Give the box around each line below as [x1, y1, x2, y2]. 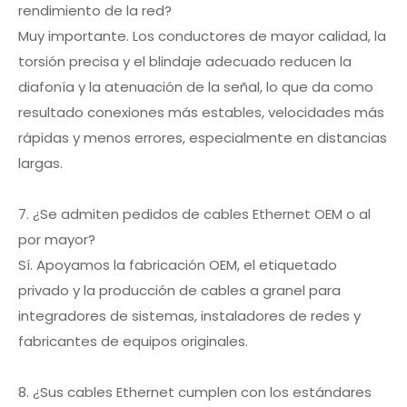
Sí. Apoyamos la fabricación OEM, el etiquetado [18, 255, 337, 274]
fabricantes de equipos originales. [18, 332, 248, 351]
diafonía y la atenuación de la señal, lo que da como [18, 77, 373, 96]
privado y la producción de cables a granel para [18, 281, 341, 300]
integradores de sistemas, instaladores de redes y [18, 306, 361, 325]
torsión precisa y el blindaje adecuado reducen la [18, 52, 352, 71]
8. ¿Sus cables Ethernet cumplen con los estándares [18, 382, 372, 402]
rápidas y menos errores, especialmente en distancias [18, 128, 387, 147]
